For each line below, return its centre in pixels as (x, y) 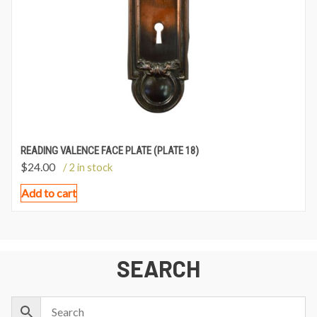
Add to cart (49, 192)
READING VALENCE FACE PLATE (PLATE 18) (110, 150)
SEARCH (158, 268)
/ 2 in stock (88, 167)
